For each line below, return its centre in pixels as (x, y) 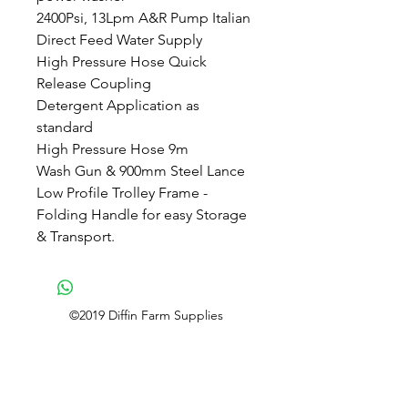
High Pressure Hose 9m (112, 148)
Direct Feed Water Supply (119, 39)
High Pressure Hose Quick (122, 61)
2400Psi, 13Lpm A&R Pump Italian (143, 17)
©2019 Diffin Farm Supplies (146, 315)
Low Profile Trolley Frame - (122, 192)
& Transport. (76, 236)
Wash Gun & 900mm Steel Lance (141, 170)
